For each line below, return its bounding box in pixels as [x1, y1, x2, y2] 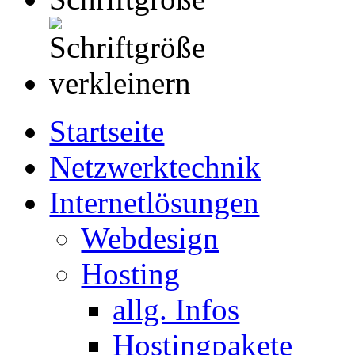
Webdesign [81, 220, 219, 255]
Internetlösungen [49, 185, 260, 219]
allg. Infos [113, 292, 240, 326]
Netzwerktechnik [49, 149, 261, 184]
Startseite [49, 113, 165, 148]
